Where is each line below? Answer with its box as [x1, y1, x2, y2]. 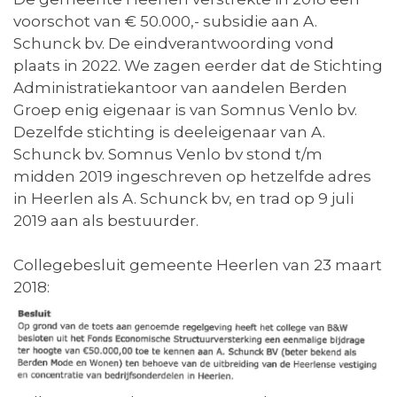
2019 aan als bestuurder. [13, 212, 198, 230]
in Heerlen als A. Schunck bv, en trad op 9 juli [13, 190, 354, 208]
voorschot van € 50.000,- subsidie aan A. [13, 12, 317, 31]
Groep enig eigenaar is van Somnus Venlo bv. [13, 101, 357, 120]
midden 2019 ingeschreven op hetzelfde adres [13, 167, 371, 186]
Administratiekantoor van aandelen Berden [13, 79, 347, 97]
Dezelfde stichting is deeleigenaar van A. [13, 123, 325, 142]
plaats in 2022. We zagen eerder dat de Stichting [13, 57, 383, 75]
